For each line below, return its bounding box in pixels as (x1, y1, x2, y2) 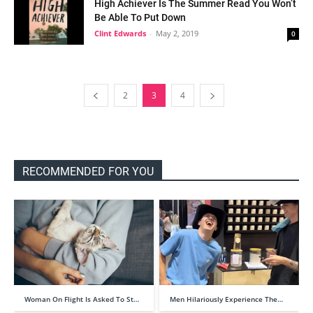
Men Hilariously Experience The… (170, 294, 283, 305)
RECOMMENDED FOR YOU (22, 165, 154, 178)
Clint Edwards (94, 28, 146, 38)
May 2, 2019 (156, 28, 198, 38)
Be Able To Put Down (94, 12, 186, 23)
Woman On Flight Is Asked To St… (24, 294, 139, 305)
